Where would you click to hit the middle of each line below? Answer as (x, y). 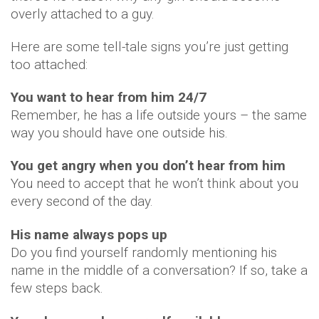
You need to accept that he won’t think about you (155, 183)
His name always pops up (89, 235)
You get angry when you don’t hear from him (148, 166)
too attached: (49, 64)
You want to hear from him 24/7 (109, 97)
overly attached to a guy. (83, 14)
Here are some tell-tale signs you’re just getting (150, 47)
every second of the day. (82, 201)
